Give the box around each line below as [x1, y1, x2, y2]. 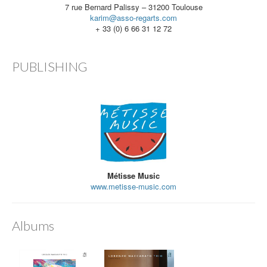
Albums [12, 217, 54, 234]
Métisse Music [107, 169, 160, 181]
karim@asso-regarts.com [90, 11, 177, 23]
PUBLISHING [12, 58, 88, 74]
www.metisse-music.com [91, 180, 176, 192]
